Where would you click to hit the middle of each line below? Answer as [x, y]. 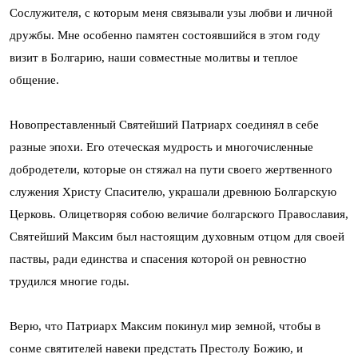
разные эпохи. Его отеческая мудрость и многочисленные [161, 147]
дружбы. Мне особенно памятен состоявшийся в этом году [165, 35]
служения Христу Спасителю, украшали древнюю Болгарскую [173, 192]
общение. [34, 80]
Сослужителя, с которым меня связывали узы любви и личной [171, 13]
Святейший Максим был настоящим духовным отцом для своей [177, 237]
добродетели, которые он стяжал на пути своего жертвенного [171, 169]
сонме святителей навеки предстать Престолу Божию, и [156, 348]
